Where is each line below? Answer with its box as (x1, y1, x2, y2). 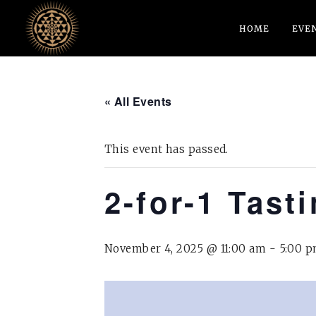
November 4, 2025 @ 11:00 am (104, 242, 267, 255)
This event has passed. (104, 142, 229, 156)
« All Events (104, 93, 172, 109)
